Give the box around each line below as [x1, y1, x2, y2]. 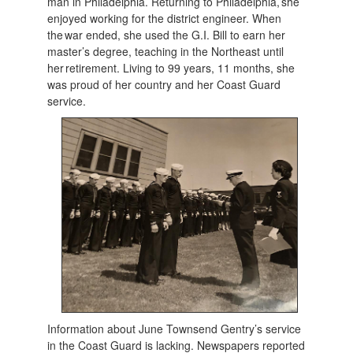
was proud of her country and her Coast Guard [47, 76, 281, 93]
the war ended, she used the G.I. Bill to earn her [47, 27, 286, 43]
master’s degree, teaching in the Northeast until [47, 43, 284, 60]
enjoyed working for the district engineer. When [47, 10, 282, 27]
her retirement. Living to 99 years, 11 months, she [47, 60, 295, 76]
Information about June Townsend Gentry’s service [47, 321, 302, 337]
